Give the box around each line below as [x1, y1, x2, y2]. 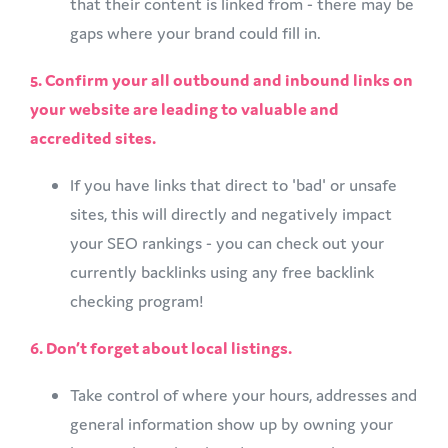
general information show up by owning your [70, 412, 393, 435]
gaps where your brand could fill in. [70, 21, 325, 44]
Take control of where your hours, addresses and [70, 383, 417, 406]
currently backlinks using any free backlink [70, 260, 374, 283]
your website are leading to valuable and [30, 97, 339, 120]
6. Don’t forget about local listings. [30, 336, 292, 359]
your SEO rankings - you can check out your [70, 231, 384, 254]
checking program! [70, 289, 207, 312]
